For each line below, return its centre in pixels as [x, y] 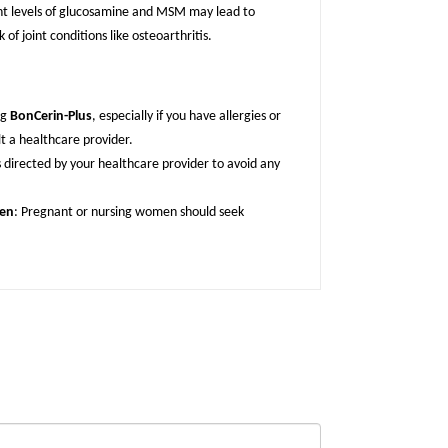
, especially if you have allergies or [186, 117]
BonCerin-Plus [51, 117]
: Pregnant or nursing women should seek [129, 213]
